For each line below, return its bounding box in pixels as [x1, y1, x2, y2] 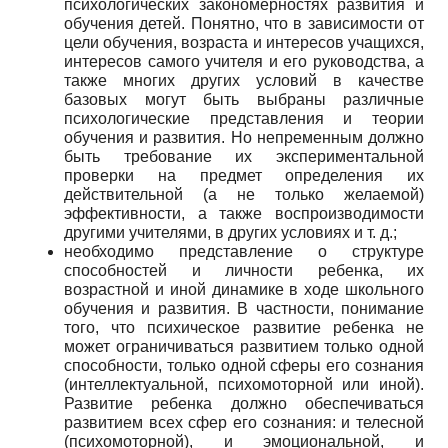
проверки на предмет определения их [64, 166, 424, 184]
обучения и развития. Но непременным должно [64, 128, 424, 146]
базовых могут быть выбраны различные [64, 90, 424, 108]
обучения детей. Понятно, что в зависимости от [64, 14, 424, 32]
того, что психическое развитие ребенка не [64, 318, 424, 336]
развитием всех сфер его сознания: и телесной [64, 413, 424, 431]
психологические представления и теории [64, 109, 424, 127]
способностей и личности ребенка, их [64, 261, 424, 279]
